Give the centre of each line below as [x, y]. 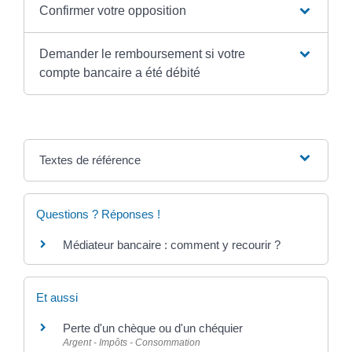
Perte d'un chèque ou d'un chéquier [153, 328]
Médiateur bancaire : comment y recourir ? [172, 244]
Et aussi [57, 298]
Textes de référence [90, 159]
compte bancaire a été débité [119, 72]
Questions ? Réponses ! [98, 214]
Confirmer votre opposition [112, 10]
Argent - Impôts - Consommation [132, 343]
